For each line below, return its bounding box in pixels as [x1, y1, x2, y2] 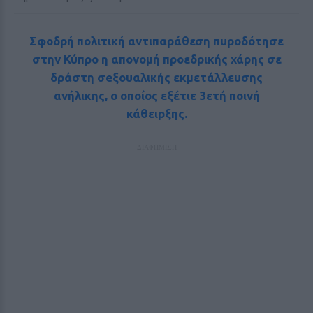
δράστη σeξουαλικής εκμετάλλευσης [50, 70, 263, 84]
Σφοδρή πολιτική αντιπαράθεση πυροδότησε [29, 34, 284, 48]
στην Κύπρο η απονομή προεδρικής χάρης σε [31, 52, 282, 66]
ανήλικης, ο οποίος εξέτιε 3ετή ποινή [53, 88, 260, 102]
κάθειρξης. [126, 106, 187, 120]
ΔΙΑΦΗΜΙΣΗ [136, 142, 177, 152]
